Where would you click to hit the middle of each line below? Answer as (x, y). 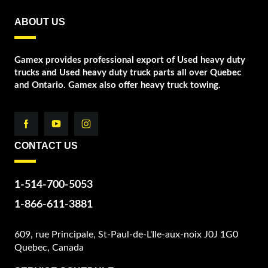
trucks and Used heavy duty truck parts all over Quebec (127, 73)
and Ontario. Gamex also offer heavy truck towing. (117, 86)
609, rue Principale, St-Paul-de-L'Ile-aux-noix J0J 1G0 (126, 235)
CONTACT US (46, 146)
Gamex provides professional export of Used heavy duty (130, 60)
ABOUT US (39, 22)
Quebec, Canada (49, 248)
